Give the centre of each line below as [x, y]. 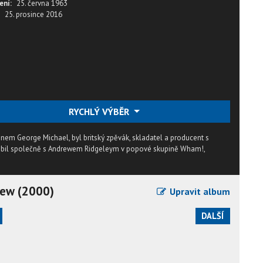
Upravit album [199, 191]
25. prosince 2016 [33, 14]
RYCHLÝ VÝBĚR [100, 111]
